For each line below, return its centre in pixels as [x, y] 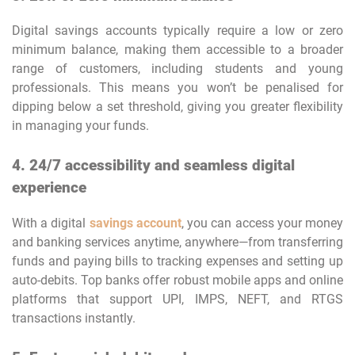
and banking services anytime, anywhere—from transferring [177, 242]
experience [49, 188]
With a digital [51, 223]
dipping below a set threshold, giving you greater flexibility [177, 107]
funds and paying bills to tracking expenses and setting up [177, 261]
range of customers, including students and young [177, 69]
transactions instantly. [74, 318]
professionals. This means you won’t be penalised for [177, 88]
